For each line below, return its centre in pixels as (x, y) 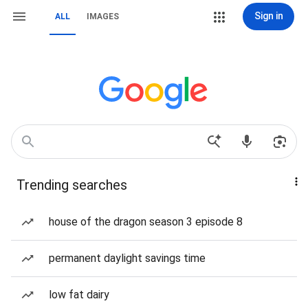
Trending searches (72, 185)
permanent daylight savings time (127, 258)
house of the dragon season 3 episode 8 (146, 222)
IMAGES (103, 16)
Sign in (268, 16)
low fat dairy (79, 295)
